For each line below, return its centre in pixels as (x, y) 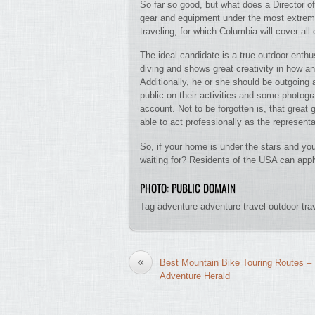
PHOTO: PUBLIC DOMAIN (188, 187)
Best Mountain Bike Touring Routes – (236, 263)
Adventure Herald (195, 276)
